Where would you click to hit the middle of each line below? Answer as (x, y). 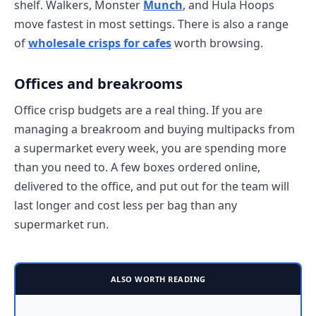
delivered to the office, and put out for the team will (152, 186)
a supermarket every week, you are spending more (150, 148)
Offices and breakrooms (98, 83)
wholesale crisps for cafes (100, 43)
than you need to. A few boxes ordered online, (137, 167)
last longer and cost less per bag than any (126, 205)
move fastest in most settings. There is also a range (151, 24)
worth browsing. (217, 43)
